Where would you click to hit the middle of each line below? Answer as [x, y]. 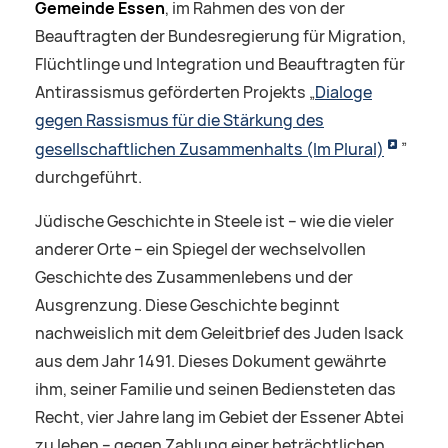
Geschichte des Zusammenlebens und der [194, 277]
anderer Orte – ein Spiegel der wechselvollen [200, 249]
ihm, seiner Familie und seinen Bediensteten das [215, 389]
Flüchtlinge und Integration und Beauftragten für [220, 65]
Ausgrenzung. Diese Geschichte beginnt [187, 305]
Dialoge [343, 93]
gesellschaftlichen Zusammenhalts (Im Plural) [209, 149]
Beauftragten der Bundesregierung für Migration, [220, 37]
